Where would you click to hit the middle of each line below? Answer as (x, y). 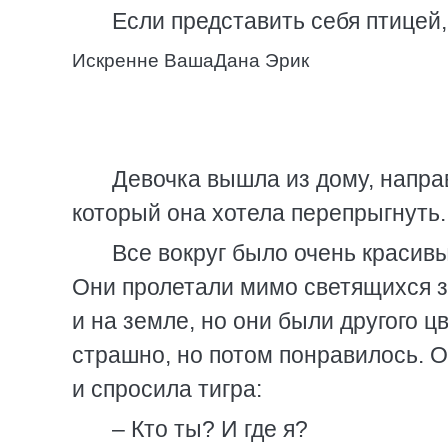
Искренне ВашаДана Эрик (190, 60)
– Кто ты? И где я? (210, 429)
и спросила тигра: (167, 389)
